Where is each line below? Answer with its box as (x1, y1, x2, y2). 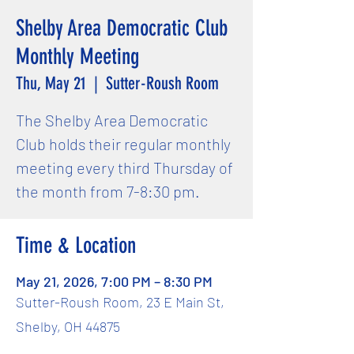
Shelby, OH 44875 (16, 318, 120, 335)
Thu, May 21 (16, 73, 86, 94)
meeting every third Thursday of (16, 158, 233, 177)
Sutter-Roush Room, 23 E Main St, (16, 293, 224, 311)
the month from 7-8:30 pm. (16, 182, 200, 201)
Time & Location (16, 232, 136, 258)
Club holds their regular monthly (16, 134, 231, 153)
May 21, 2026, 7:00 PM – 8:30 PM (16, 273, 213, 290)
